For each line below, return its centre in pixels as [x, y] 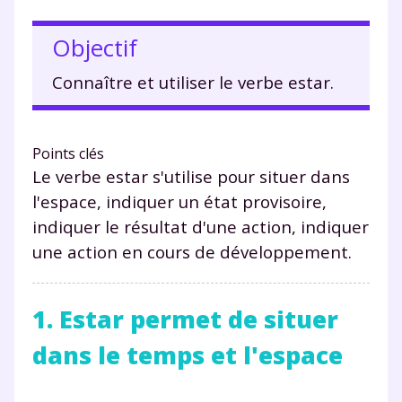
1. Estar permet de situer [185, 319]
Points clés [68, 153]
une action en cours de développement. [192, 251]
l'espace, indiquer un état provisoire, [179, 201]
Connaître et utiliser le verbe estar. [193, 82]
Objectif [98, 47]
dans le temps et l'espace [188, 355]
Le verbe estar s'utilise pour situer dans [191, 176]
